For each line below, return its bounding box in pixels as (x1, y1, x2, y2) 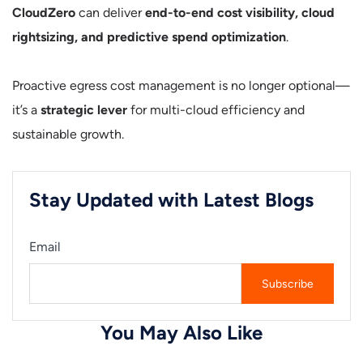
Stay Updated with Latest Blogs (29, 188, 314, 211)
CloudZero (12, 5, 75, 20)
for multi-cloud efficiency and (127, 102, 305, 117)
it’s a (12, 102, 41, 117)
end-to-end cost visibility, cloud (145, 5, 335, 20)
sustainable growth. (12, 126, 124, 142)
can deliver (75, 5, 145, 20)
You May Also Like (100, 321, 263, 344)
